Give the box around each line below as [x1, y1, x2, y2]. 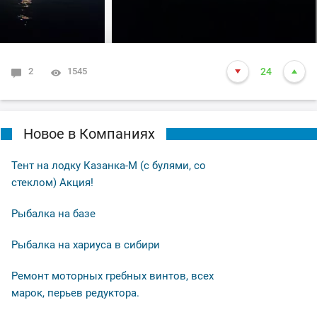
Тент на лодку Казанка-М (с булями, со [11, 159, 206, 173]
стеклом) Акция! [11, 176, 93, 190]
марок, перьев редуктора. [11, 287, 139, 300]
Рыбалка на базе [11, 207, 96, 221]
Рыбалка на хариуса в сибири [11, 238, 160, 252]
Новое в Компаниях [23, 125, 155, 143]
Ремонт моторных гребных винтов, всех [11, 270, 214, 283]
